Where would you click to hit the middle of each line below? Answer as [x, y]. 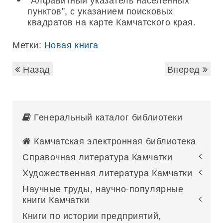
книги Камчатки [56, 199]
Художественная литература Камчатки [108, 172]
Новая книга [71, 44]
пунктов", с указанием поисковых [100, 10]
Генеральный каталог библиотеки [107, 116]
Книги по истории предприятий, [92, 215]
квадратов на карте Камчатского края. [112, 21]
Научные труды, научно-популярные [103, 188]
